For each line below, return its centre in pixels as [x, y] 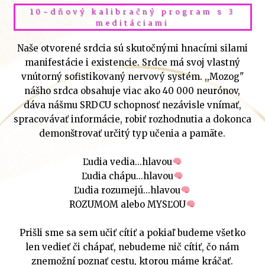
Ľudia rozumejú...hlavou [127, 190]
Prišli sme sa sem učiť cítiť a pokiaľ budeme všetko [132, 232]
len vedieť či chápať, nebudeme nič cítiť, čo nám [132, 247]
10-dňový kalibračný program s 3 [132, 11]
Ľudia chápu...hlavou [127, 176]
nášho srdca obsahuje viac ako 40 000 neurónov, [132, 91]
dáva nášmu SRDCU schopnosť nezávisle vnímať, [132, 105]
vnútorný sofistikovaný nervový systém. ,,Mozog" [132, 76]
